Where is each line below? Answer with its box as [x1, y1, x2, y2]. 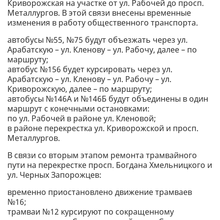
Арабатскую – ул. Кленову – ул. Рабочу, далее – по [7, 44, 197, 55]
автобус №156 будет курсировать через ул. [7, 64, 172, 75]
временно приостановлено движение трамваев [7, 187, 192, 198]
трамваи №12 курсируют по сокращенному [7, 206, 174, 218]
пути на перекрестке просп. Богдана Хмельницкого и [7, 160, 212, 171]
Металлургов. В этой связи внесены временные [7, 7, 191, 19]
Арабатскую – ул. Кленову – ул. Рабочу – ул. [7, 74, 171, 85]
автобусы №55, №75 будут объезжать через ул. [7, 34, 188, 46]
